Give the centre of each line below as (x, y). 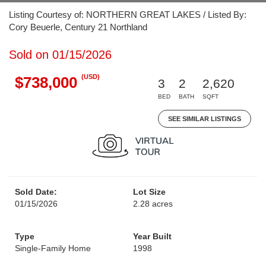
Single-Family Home (53, 248)
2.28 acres (153, 204)
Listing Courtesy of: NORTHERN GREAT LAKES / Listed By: (128, 15)
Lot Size (149, 192)
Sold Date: (36, 192)
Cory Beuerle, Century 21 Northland (78, 27)
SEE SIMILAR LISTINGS (205, 119)
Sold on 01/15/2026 (60, 55)
